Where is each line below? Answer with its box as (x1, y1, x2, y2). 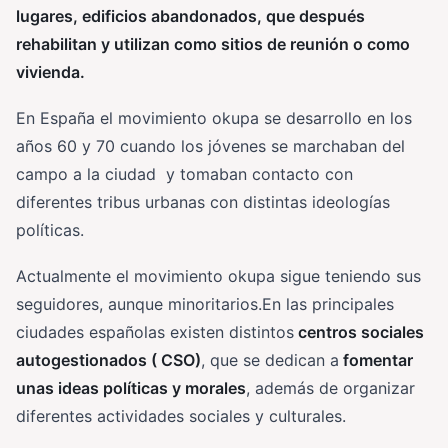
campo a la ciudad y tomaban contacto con (16, 164, 353, 184)
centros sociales (294, 322, 424, 342)
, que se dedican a (201, 350, 339, 370)
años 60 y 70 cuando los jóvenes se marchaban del (16, 136, 405, 156)
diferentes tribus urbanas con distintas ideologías (16, 192, 390, 212)
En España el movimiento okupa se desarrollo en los (16, 108, 412, 128)
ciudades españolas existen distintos (16, 322, 294, 342)
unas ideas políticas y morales (16, 378, 246, 398)
